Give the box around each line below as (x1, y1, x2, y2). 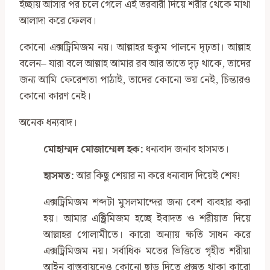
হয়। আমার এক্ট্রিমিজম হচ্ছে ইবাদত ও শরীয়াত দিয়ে (43, 210, 251, 228)
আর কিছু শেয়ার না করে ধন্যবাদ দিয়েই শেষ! (74, 168, 240, 185)
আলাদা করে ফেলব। (19, 13, 96, 30)
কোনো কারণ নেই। (19, 88, 91, 105)
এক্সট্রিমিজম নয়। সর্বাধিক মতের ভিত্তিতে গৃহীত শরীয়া (43, 243, 251, 260)
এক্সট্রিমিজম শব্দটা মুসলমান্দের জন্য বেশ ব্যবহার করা (43, 194, 251, 212)
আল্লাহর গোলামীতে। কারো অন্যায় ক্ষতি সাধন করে (43, 227, 251, 244)
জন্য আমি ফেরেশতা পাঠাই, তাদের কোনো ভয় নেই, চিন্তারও (19, 72, 251, 89)
